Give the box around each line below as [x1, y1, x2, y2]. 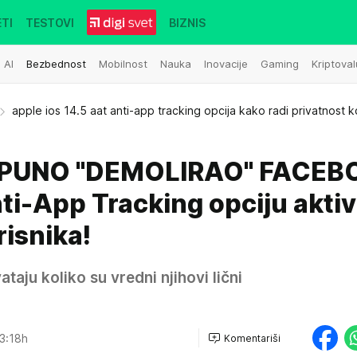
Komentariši [224, 331, 280, 344]
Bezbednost [26, 57, 86, 70]
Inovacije [204, 57, 248, 70]
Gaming [261, 57, 299, 70]
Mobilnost [99, 57, 147, 70]
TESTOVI [25, 15, 74, 29]
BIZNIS [169, 15, 206, 29]
